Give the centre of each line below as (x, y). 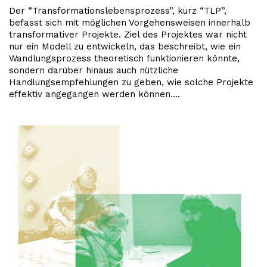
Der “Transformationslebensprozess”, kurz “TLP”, (118, 10)
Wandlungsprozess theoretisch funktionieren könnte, (124, 58)
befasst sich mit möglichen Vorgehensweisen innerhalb (130, 22)
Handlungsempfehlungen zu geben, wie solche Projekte (131, 82)
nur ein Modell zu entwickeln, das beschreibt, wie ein (125, 46)
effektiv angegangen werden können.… (94, 94)
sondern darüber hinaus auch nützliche (94, 70)
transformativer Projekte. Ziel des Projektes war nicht (128, 34)
